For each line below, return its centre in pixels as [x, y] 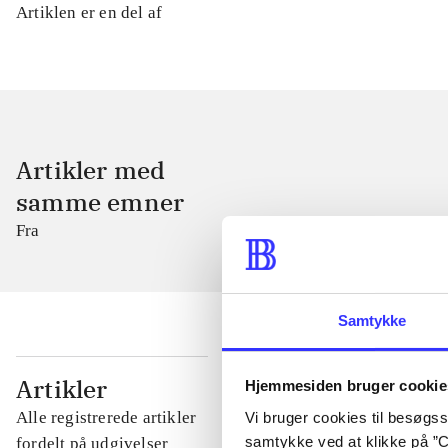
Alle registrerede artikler [106, 418]
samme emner [100, 202]
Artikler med [91, 170]
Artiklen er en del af [89, 13]
